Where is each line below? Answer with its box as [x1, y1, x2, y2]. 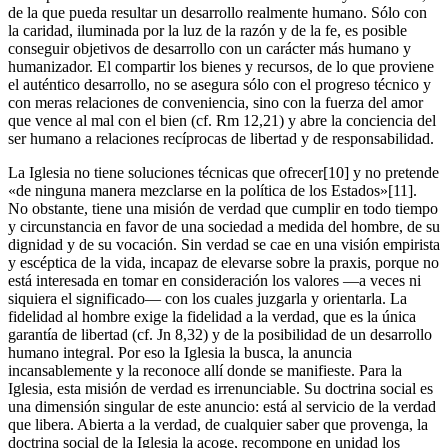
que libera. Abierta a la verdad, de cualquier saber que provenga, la [8, 415, 428, 433]
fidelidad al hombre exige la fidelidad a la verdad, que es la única [8, 307, 416, 325]
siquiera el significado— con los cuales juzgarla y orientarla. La [8, 289, 407, 307]
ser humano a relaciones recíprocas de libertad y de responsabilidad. [8, 129, 434, 147]
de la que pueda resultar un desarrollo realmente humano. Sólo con [8, 3, 427, 21]
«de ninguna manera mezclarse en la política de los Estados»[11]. [8, 181, 417, 199]
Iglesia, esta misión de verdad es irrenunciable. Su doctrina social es [8, 379, 433, 397]
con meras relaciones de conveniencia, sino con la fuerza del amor [8, 93, 423, 111]
